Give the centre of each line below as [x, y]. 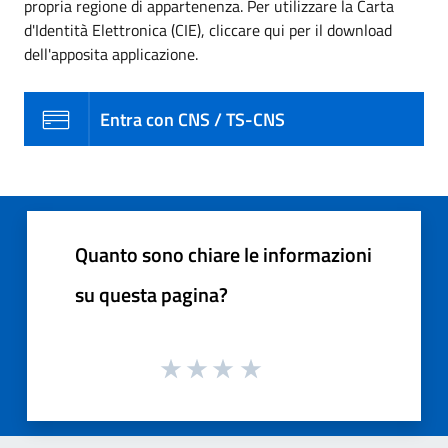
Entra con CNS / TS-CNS [192, 119]
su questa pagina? [151, 295]
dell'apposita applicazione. [111, 54]
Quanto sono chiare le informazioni [223, 255]
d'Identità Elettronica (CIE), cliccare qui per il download [208, 30]
